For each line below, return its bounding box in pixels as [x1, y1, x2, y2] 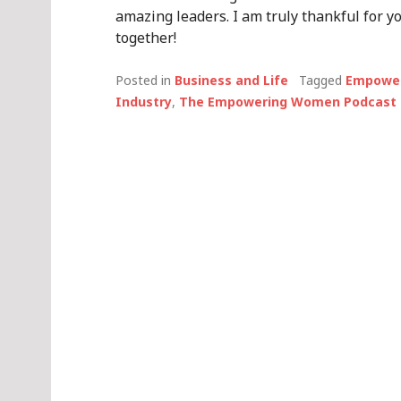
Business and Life [175, 72, 288, 89]
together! [115, 28, 176, 47]
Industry [115, 93, 172, 110]
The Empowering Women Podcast [179, 93, 397, 110]
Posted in [115, 72, 175, 89]
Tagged [299, 72, 346, 89]
